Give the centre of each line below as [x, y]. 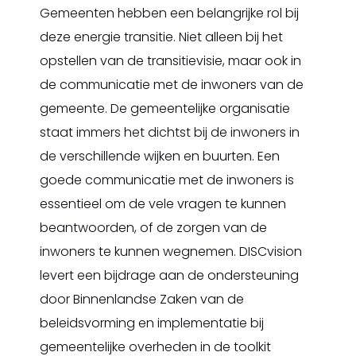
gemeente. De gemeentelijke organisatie [165, 108]
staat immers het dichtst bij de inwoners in [170, 132]
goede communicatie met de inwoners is [167, 180]
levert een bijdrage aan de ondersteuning [169, 275]
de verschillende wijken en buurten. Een [160, 156]
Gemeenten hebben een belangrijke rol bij [169, 13]
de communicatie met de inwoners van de [172, 85]
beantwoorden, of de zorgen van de [153, 228]
